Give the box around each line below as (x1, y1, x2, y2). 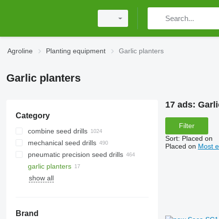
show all (28, 174, 54, 182)
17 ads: (165, 100, 198, 109)
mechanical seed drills (27, 139, 96, 147)
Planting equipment (46, 47, 106, 55)
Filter (178, 122, 195, 130)
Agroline (7, 47, 33, 55)
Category (15, 111, 50, 120)
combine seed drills (27, 127, 88, 135)
